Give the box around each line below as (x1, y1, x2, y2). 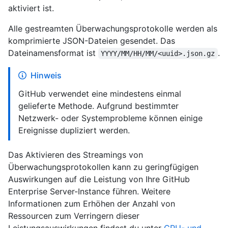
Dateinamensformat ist (8, 48, 98, 59)
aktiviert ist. (8, 3, 54, 14)
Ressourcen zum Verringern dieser (8, 211, 139, 221)
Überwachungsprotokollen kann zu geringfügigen (8, 162, 198, 173)
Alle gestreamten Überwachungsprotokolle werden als (8, 23, 217, 34)
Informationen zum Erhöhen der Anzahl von (8, 198, 175, 209)
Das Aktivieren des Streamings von (8, 150, 143, 160)
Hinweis (31, 70, 62, 81)
